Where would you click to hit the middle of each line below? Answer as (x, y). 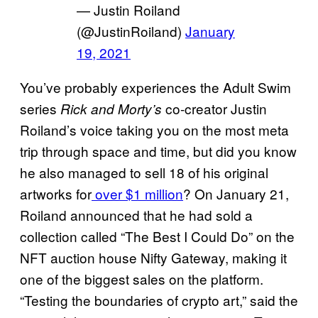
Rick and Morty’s (111, 109)
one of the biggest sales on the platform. (142, 279)
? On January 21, (236, 194)
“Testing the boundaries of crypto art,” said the (159, 300)
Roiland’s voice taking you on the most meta (154, 130)
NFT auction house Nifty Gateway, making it (153, 258)
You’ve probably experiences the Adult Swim (155, 87)
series (40, 109)
